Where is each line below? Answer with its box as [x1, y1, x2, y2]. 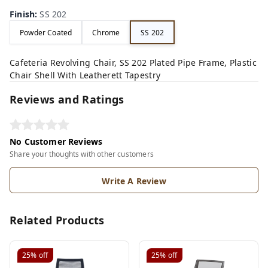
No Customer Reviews [10, 136, 103, 147]
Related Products [10, 213, 105, 227]
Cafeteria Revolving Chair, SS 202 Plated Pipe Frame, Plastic [10, 57, 257, 68]
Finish [10, 8, 35, 20]
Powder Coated [20, 27, 72, 38]
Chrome [92, 27, 120, 38]
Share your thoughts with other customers [10, 149, 154, 159]
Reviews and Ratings [10, 92, 124, 106]
